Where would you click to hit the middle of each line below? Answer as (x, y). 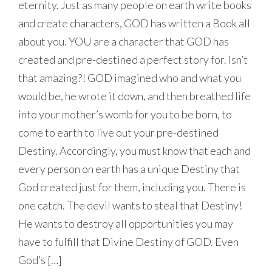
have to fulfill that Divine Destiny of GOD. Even (128, 242)
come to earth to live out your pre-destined (118, 133)
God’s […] (40, 260)
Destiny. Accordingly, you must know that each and (134, 151)
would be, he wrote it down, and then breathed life (134, 96)
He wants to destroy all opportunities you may (126, 224)
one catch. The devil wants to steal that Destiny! (130, 206)
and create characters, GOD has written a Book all (134, 23)
